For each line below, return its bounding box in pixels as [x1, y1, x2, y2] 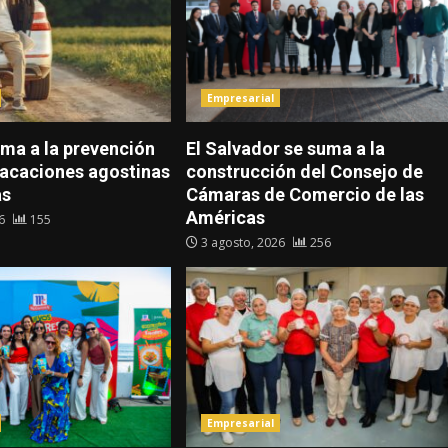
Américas [185, 207, 265, 229]
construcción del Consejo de [185, 161, 423, 183]
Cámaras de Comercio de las [185, 184, 424, 206]
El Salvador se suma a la [185, 138, 385, 160]
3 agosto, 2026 [197, 234, 288, 252]
